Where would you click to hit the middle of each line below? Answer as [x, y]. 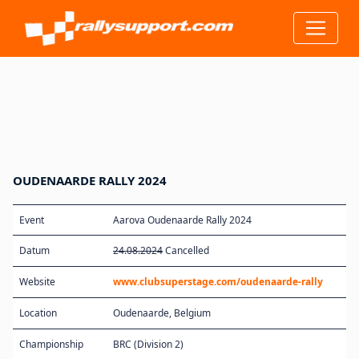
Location [38, 313]
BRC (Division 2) [148, 344]
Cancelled [186, 250]
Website [37, 281]
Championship [51, 344]
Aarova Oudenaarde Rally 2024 [182, 220]
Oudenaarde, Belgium [162, 313]
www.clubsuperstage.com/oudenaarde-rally [218, 281]
